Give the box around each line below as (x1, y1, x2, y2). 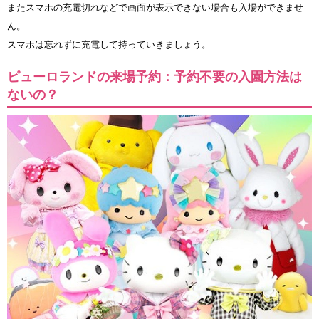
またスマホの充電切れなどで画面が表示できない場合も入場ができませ (7, 2, 303, 14)
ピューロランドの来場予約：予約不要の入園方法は (7, 70, 302, 85)
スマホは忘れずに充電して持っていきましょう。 (7, 39, 211, 51)
